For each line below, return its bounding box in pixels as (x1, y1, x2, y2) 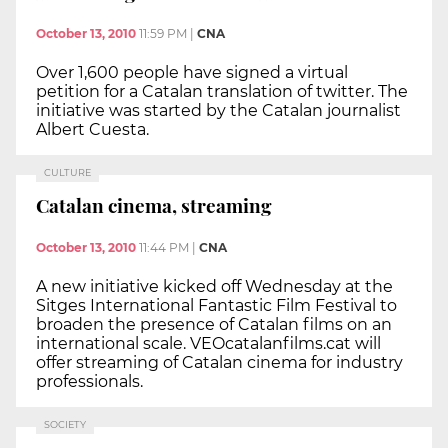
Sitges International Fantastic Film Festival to (36, 295, 397, 315)
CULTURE (44, 167, 91, 179)
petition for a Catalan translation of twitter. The (36, 82, 408, 102)
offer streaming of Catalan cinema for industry (36, 352, 403, 372)
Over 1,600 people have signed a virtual (36, 63, 348, 83)
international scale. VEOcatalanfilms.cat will (36, 333, 381, 353)
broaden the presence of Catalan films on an (36, 314, 392, 334)
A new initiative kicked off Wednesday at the (36, 276, 393, 296)
